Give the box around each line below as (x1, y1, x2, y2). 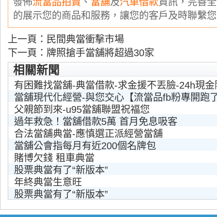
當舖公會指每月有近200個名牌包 (14, 140, 156, 151)
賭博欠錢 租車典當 (14, 153, 94, 163)
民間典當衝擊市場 (46, 34, 124, 45)
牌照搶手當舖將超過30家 (46, 47, 154, 58)
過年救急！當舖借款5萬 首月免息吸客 (14, 116, 177, 127)
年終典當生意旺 (14, 177, 82, 187)
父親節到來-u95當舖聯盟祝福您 (14, 104, 150, 115)
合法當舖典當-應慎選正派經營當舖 (14, 128, 163, 139)
